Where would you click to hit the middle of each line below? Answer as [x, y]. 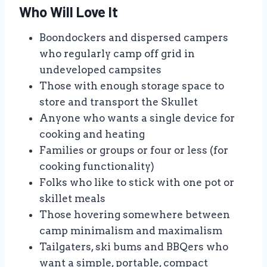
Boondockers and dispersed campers [134, 38]
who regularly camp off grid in [117, 54]
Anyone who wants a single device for [137, 118]
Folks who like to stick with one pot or [137, 183]
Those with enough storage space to [132, 86]
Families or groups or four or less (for [134, 150]
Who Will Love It [69, 12]
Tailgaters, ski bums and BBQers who [134, 247]
